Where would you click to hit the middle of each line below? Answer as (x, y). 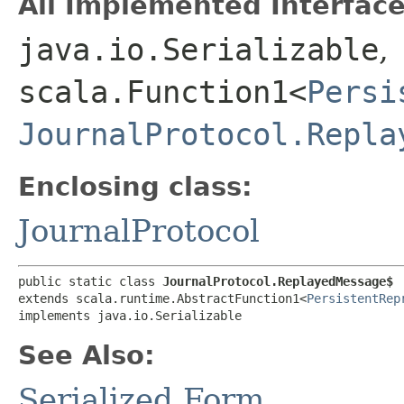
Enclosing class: (135, 186)
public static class (90, 281)
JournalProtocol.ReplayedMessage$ (278, 281)
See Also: (87, 355)
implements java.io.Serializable (130, 315)
